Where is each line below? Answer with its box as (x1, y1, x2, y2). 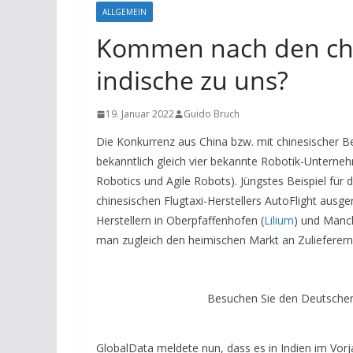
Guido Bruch (184, 107, 240, 121)
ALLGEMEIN (102, 6, 147, 17)
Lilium (264, 213, 294, 228)
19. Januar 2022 (106, 107, 174, 121)
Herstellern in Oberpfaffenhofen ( (96, 213, 264, 228)
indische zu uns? (96, 63, 288, 97)
